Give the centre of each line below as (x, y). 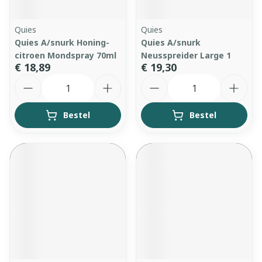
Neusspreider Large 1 (186, 55)
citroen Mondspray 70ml (65, 55)
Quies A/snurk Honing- (62, 42)
